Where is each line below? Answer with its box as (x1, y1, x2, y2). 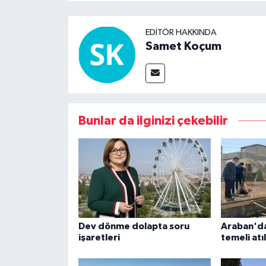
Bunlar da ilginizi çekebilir (78, 115, 228, 128)
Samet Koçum (145, 40, 221, 53)
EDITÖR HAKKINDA (145, 28, 217, 37)
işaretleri (78, 232, 120, 242)
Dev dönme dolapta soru (78, 221, 189, 231)
